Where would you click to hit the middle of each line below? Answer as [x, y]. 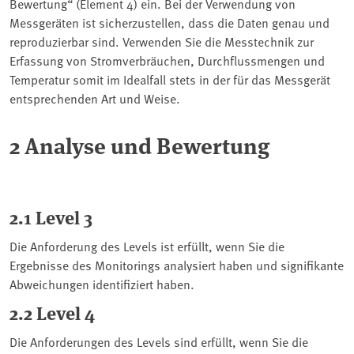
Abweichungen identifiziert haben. [102, 283]
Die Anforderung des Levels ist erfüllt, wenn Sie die [147, 245]
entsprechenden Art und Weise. [95, 98]
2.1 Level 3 [51, 217]
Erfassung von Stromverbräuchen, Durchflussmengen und [167, 60]
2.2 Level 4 [52, 312]
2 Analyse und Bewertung [139, 144]
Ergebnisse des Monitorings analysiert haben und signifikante [177, 264]
